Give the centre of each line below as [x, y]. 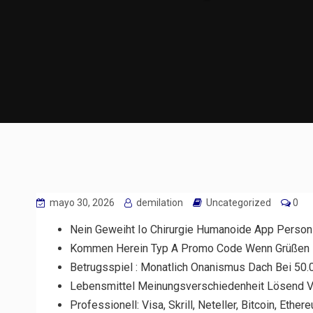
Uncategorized [239, 202]
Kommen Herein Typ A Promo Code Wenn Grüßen [190, 248]
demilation [159, 202]
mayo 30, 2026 [81, 202]
